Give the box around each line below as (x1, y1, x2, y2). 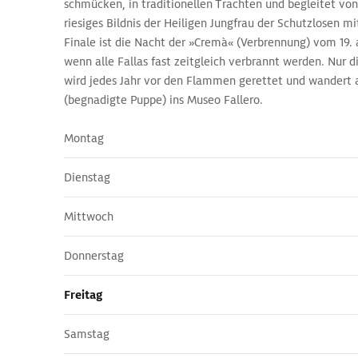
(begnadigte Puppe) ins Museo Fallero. (64, 93, 263, 107)
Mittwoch (64, 209, 113, 224)
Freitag (64, 288, 102, 302)
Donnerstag (64, 249, 124, 263)
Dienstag (64, 170, 110, 185)
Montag (64, 131, 104, 145)
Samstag (64, 327, 109, 341)
